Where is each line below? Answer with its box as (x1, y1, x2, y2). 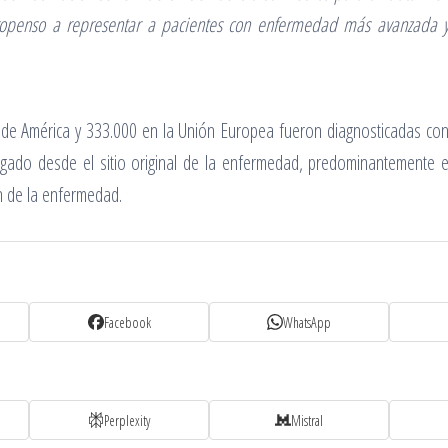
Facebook (103, 312, 151, 332)
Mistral (291, 410, 323, 430)
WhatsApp (283, 312, 331, 332)
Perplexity (104, 410, 150, 430)
